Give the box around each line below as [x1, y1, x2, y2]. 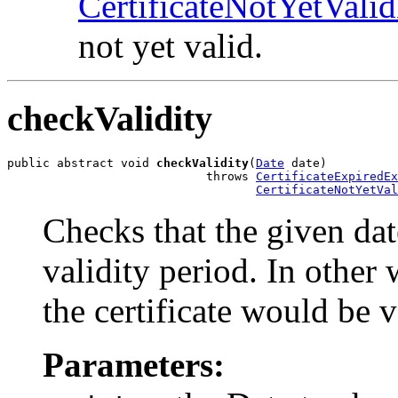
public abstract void [7, 156, 156, 171]
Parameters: [43, 346, 225, 385]
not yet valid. [78, 26, 263, 65]
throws [7, 170, 256, 184]
